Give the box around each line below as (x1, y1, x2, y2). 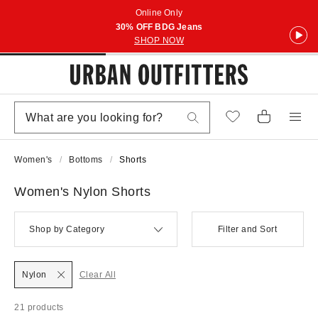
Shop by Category (29, 224, 104, 234)
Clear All (79, 270, 116, 280)
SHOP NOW (134, 35, 184, 45)
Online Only (135, 8, 183, 18)
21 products (14, 302, 64, 312)
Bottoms (69, 155, 103, 165)
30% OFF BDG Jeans (115, 22, 203, 32)
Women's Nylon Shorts (14, 185, 150, 199)
